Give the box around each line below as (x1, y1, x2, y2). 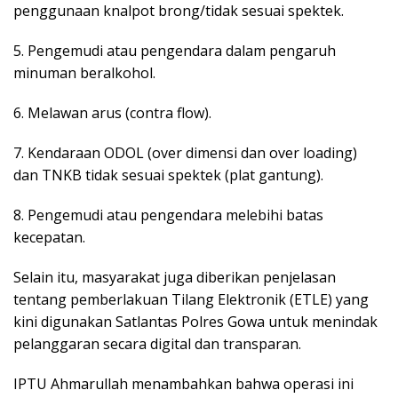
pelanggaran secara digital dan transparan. (13, 333, 301, 354)
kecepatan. (13, 227, 85, 247)
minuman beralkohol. (13, 62, 155, 83)
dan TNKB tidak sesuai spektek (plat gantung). (13, 164, 323, 185)
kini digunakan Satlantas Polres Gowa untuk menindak (13, 311, 378, 331)
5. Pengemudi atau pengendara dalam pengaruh (13, 40, 336, 60)
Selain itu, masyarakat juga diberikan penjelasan (13, 267, 336, 287)
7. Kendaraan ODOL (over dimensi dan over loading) (13, 142, 357, 163)
